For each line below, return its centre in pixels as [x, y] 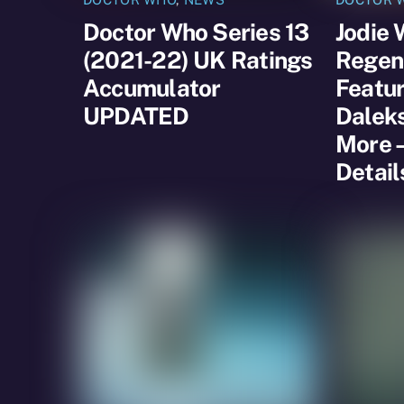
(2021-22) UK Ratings [198, 60]
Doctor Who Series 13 [196, 32]
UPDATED [136, 115]
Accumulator [152, 87]
